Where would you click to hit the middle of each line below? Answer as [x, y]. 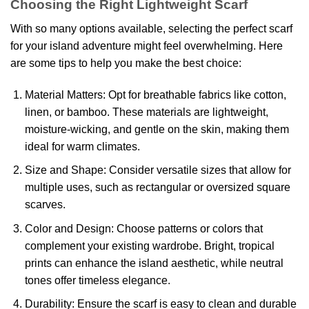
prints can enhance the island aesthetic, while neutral [154, 263]
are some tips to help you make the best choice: [126, 63]
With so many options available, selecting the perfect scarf [151, 28]
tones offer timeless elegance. [97, 280]
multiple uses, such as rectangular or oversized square [157, 188]
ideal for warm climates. [82, 146]
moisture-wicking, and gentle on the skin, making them [157, 129]
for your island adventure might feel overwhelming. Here [147, 46]
